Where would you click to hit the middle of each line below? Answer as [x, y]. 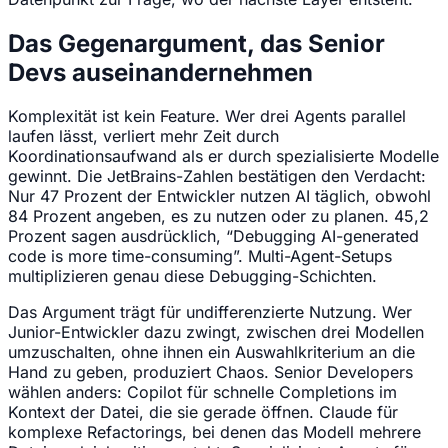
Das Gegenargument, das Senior [196, 43]
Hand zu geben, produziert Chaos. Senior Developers [210, 372]
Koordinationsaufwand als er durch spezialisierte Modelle [223, 156]
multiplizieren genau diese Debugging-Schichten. [192, 276]
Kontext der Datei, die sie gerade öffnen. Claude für [203, 412]
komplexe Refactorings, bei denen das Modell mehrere [214, 432]
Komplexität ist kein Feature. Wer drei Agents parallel [207, 116]
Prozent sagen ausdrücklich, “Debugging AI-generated [213, 236]
